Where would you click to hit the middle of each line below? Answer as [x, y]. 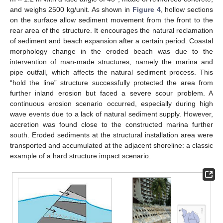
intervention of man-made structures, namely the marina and [111, 61]
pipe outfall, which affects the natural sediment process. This [111, 72]
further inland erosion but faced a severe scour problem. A [111, 93]
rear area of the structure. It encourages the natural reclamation [111, 30]
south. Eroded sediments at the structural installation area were [111, 135]
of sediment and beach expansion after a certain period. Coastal [111, 41]
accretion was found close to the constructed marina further [111, 124]
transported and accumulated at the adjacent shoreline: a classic [111, 145]
